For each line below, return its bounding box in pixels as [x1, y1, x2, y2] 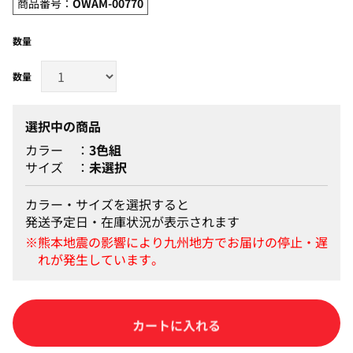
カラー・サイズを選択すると [25, 194, 189, 214]
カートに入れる [132, 313, 221, 333]
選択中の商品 [25, 116, 101, 136]
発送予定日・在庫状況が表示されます [25, 211, 240, 231]
